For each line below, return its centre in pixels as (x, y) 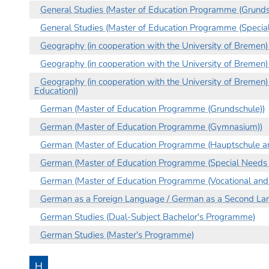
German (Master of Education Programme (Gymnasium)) (151, 126)
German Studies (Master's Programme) (117, 234)
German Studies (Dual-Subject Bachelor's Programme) (147, 216)
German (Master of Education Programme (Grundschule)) (152, 108)
